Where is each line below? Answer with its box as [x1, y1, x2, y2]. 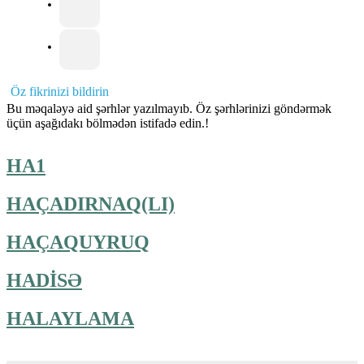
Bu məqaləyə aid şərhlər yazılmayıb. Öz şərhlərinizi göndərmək [6, 101, 331, 115]
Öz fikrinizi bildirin [11, 84, 109, 98]
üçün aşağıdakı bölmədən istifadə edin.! [6, 115, 209, 130]
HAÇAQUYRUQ [6, 231, 149, 253]
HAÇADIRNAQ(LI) [6, 193, 175, 214]
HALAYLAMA [6, 307, 134, 329]
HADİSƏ [6, 269, 82, 291]
